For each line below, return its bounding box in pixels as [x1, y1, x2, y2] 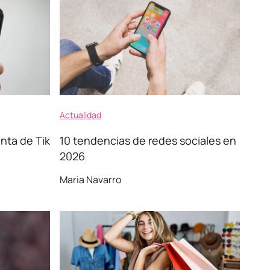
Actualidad [60, 109, 101, 121]
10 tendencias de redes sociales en [60, 133, 236, 148]
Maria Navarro [60, 173, 121, 186]
